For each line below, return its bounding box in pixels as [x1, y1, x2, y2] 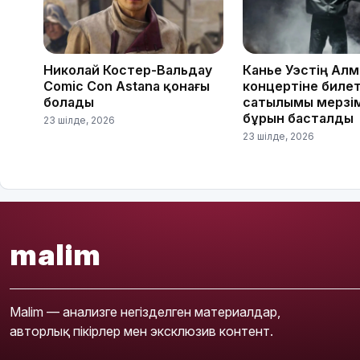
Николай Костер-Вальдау [43, 61, 212, 78]
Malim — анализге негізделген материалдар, [10, 303, 280, 320]
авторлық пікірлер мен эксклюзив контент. [10, 322, 273, 339]
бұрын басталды [243, 109, 354, 126]
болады [43, 93, 94, 110]
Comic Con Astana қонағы [43, 77, 210, 94]
